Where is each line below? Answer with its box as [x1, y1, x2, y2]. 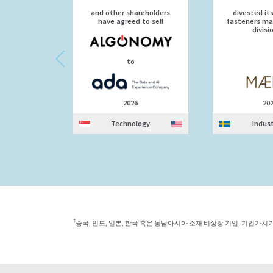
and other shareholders [91, 8, 171, 18]
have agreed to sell [97, 16, 163, 26]
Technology [111, 119, 151, 129]
